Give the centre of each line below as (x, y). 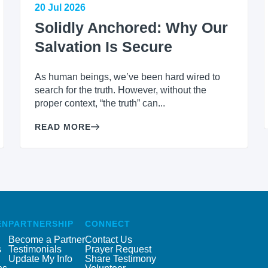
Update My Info (40, 258)
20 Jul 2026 (60, 8)
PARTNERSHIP (41, 223)
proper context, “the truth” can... (100, 103)
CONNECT (108, 223)
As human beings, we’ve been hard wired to (127, 77)
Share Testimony (121, 258)
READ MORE (63, 127)
